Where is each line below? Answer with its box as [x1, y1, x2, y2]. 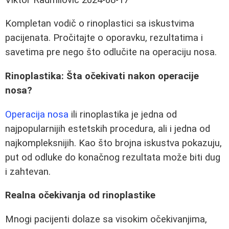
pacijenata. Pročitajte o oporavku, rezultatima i [5, 32, 203, 44]
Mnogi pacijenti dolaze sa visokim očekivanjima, [5, 214, 207, 225]
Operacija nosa [5, 108, 68, 120]
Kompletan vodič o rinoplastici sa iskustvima [5, 18, 194, 30]
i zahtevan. [5, 166, 51, 177]
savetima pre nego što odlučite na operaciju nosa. [5, 47, 217, 58]
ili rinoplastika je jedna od [68, 108, 177, 120]
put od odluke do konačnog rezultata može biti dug [5, 151, 220, 163]
